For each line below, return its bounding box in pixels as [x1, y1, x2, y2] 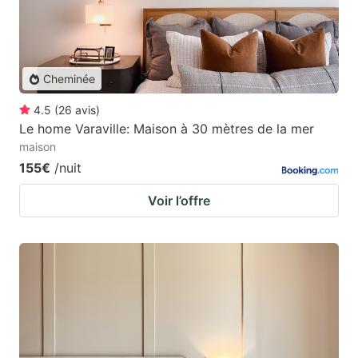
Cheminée [43, 72, 95, 86]
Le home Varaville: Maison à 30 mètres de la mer [19, 121, 314, 137]
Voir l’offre [148, 193, 210, 209]
